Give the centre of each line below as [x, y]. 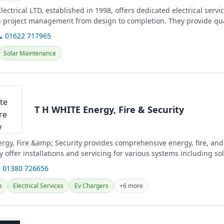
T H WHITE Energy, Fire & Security [109, 109]
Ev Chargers [91, 186]
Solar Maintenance [30, 53]
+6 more [131, 186]
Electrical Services [38, 186]
